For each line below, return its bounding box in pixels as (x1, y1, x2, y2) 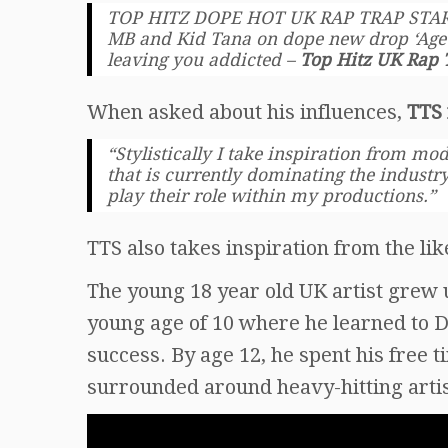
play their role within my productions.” (107, 185, 436, 206)
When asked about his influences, (87, 99, 402, 124)
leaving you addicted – (107, 49, 300, 70)
